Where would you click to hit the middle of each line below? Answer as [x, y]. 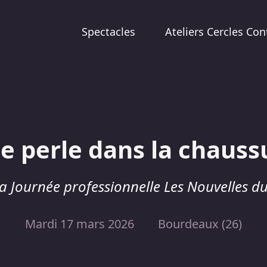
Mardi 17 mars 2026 [80, 224]
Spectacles [108, 32]
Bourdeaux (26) [200, 224]
